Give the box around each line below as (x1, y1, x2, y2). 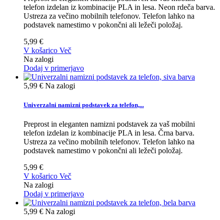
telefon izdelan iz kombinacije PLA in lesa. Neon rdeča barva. (24, 3, 215, 11)
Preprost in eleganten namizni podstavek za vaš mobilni (24, 120, 195, 129)
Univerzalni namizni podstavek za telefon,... (24, 101, 144, 109)
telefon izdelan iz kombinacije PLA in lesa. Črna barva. (24, 129, 194, 137)
